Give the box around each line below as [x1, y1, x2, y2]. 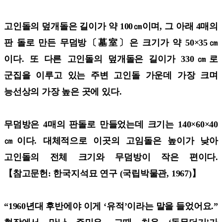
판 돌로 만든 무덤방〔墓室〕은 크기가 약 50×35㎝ [4, 37, 218, 48]
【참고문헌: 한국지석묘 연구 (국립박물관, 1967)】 [4, 168, 201, 178]
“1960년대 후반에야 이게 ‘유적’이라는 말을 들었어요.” [4, 201, 218, 211]
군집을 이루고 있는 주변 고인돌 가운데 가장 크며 [4, 70, 218, 80]
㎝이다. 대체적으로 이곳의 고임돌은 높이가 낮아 [4, 135, 218, 146]
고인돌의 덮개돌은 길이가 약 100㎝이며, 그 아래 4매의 [4, 21, 218, 31]
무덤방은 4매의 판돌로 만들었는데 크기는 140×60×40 [4, 119, 218, 129]
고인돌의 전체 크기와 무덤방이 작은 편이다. [4, 152, 218, 162]
